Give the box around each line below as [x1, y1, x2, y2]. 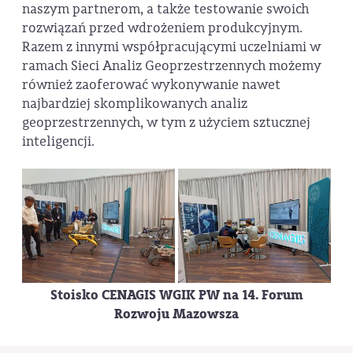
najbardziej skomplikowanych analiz [22, 94, 247, 113]
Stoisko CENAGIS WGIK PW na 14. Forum [50, 286, 303, 305]
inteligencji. [22, 132, 95, 150]
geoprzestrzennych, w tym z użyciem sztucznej [22, 113, 310, 132]
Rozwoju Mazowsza [114, 305, 239, 324]
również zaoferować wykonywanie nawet [22, 75, 281, 94]
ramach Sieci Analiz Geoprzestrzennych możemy [22, 56, 321, 75]
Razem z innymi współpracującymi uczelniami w [22, 37, 321, 56]
